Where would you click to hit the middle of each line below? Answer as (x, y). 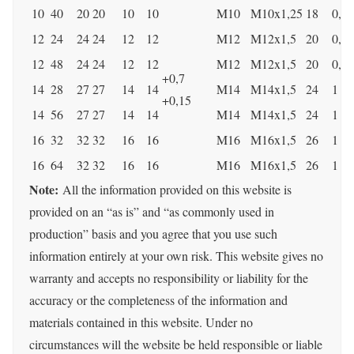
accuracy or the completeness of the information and (158, 300)
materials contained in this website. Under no (141, 322)
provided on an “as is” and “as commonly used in (152, 212)
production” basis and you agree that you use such (153, 234)
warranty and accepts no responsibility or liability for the (169, 278)
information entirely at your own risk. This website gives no (176, 256)
